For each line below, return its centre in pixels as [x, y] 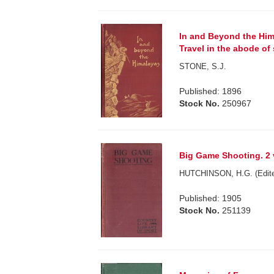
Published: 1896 [211, 91]
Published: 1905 [211, 198]
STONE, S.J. [203, 67]
